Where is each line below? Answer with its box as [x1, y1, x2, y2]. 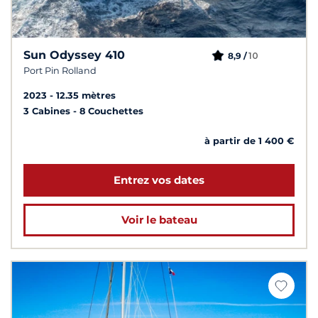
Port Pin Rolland [23, 65, 97, 77]
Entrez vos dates [114, 173, 204, 187]
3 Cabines [23, 106, 73, 117]
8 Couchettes [79, 106, 143, 117]
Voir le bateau [121, 213, 197, 227]
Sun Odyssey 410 [23, 48, 125, 62]
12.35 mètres [56, 90, 116, 102]
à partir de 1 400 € [204, 136, 295, 147]
